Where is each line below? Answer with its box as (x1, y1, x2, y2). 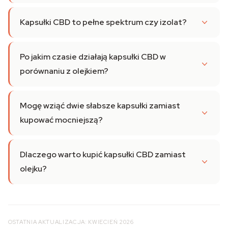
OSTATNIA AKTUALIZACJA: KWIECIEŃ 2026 (8, 218, 134, 225)
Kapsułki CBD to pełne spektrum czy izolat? (20, 17, 187, 27)
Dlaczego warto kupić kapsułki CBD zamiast (20, 149, 186, 160)
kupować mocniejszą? (20, 115, 103, 125)
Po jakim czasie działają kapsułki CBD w (20, 51, 166, 62)
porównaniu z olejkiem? (20, 66, 108, 76)
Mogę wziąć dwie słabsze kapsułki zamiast (20, 100, 180, 111)
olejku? (20, 163, 47, 174)
